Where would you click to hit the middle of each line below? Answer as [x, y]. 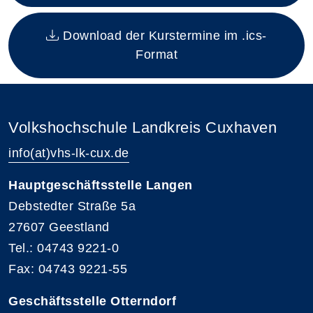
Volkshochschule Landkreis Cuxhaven [143, 127]
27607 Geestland [59, 227]
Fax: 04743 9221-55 [68, 269]
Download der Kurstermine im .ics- [163, 35]
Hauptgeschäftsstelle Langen [101, 185]
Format [156, 54]
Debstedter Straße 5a [72, 206]
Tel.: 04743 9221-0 [64, 248]
